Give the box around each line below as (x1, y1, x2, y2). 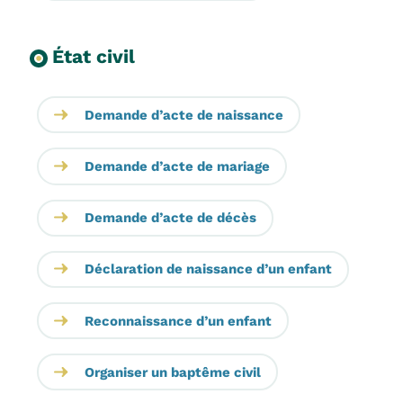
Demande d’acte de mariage (84, 158, 270, 175)
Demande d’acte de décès (84, 210, 256, 227)
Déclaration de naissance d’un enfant (84, 261, 332, 278)
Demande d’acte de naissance (84, 106, 283, 123)
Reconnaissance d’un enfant (84, 312, 272, 329)
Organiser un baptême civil (84, 363, 261, 381)
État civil (51, 45, 135, 68)
